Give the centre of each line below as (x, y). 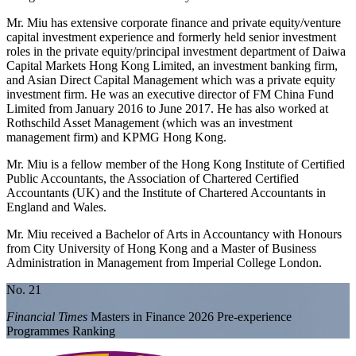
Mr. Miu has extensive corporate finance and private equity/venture (174, 23)
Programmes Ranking (61, 331)
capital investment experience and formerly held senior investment (171, 37)
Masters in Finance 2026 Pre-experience (190, 317)
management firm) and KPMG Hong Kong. (116, 137)
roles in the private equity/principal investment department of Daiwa (176, 52)
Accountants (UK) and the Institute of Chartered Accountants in (166, 193)
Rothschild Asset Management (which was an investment (149, 123)
